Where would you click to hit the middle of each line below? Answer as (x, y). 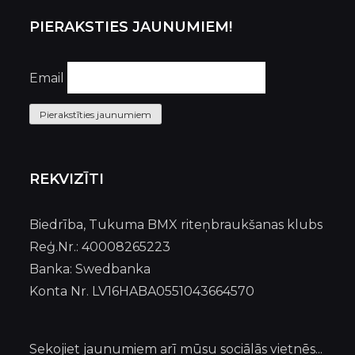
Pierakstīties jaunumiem (96, 115)
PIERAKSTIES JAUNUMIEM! (131, 27)
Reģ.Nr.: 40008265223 (100, 247)
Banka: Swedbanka (90, 269)
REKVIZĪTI (67, 179)
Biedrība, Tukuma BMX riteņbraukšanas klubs (176, 225)
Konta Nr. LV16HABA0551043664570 (142, 291)
